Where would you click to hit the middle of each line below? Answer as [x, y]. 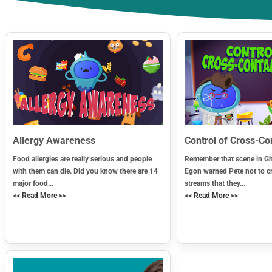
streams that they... [215, 183]
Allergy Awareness [54, 140]
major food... [33, 183]
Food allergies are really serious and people [82, 159]
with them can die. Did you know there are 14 [85, 171]
